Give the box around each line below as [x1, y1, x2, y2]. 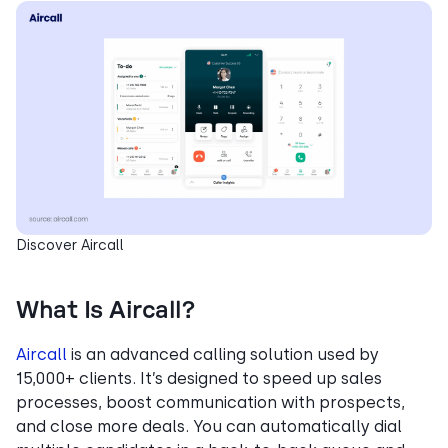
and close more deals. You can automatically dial [16, 417, 402, 437]
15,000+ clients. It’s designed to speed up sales [16, 369, 382, 389]
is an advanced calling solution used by [67, 345, 379, 365]
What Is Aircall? [16, 299, 195, 324]
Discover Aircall [16, 237, 124, 254]
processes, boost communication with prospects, [16, 393, 405, 413]
